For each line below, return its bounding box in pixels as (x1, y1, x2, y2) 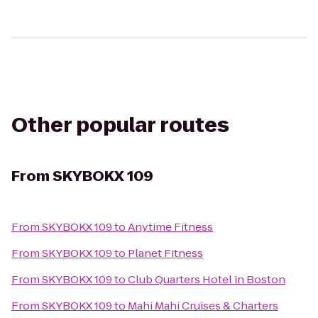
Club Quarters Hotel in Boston (128, 272, 285, 287)
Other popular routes (11, 111, 229, 139)
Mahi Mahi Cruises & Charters (128, 298, 278, 313)
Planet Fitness (128, 246, 203, 261)
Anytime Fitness (128, 219, 213, 234)
